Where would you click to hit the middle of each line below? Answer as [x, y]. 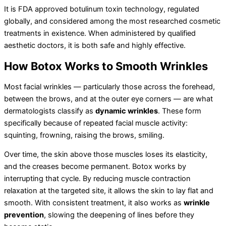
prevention [24, 215]
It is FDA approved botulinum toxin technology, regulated [102, 9]
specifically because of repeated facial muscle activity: [96, 123]
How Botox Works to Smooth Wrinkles [106, 66]
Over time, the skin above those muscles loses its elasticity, [106, 155]
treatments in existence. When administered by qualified [100, 34]
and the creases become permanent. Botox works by [95, 167]
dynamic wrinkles [127, 111]
